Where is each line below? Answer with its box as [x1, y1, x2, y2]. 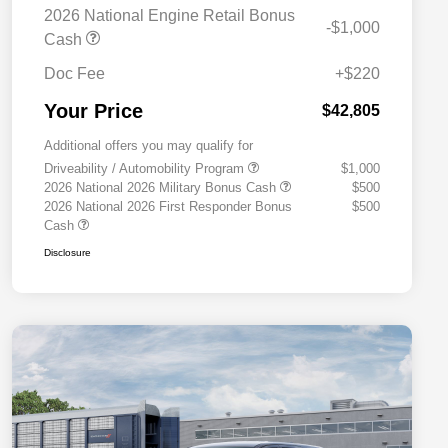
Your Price [44, 100, 143, 123]
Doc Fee [44, 65, 105, 83]
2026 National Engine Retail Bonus [44, 7, 295, 25]
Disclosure [44, 247, 91, 259]
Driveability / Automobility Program [44, 161, 248, 177]
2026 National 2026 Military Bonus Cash [44, 180, 280, 196]
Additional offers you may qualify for [44, 138, 253, 154]
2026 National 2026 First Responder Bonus [44, 199, 292, 215]
